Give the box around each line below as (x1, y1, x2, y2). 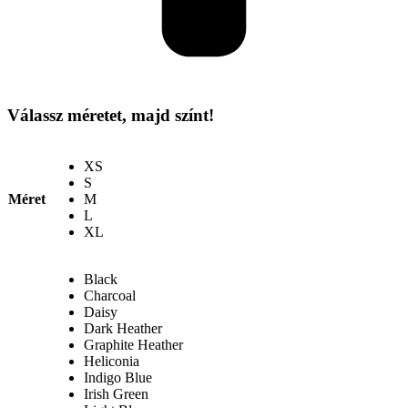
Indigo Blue (84, 369, 152, 385)
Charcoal (84, 287, 136, 303)
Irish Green (84, 385, 148, 402)
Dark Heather (84, 320, 162, 336)
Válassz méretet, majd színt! (7, 106, 214, 126)
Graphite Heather (84, 336, 183, 352)
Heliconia (84, 352, 139, 369)
